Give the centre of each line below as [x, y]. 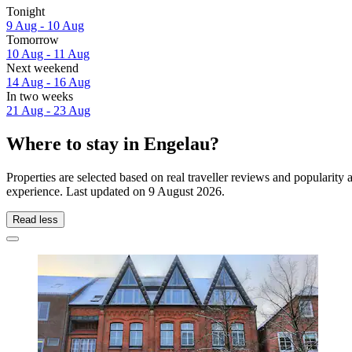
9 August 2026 [185, 191]
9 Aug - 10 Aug [45, 26]
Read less [35, 219]
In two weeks [40, 97]
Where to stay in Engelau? [113, 144]
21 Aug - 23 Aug [48, 111]
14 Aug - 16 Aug [48, 82]
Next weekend [42, 68]
